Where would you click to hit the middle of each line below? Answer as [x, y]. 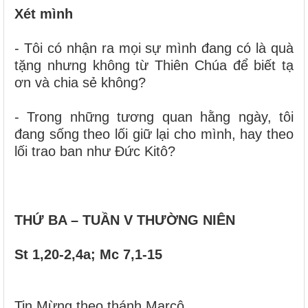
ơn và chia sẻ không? [80, 82]
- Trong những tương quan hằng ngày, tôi [154, 117]
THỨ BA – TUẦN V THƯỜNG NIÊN [125, 220]
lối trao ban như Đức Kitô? [95, 151]
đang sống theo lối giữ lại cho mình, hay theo [154, 134]
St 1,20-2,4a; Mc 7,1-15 [88, 254]
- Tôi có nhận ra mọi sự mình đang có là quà [154, 48]
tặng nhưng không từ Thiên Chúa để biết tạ [154, 65]
